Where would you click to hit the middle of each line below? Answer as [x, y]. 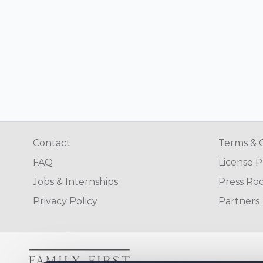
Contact [52, 143]
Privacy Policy [65, 201]
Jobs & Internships [75, 182]
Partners [239, 201]
